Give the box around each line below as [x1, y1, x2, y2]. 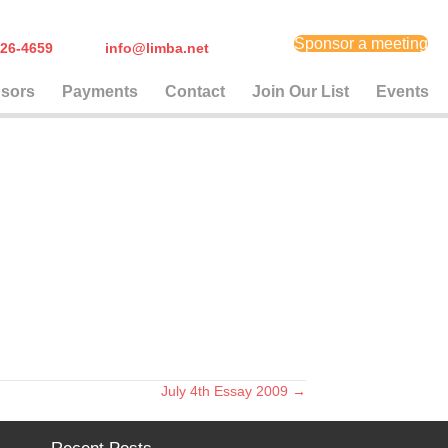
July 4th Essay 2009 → [161, 382, 306, 399]
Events [376, 82, 430, 100]
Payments [62, 82, 139, 100]
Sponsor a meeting [294, 34, 429, 52]
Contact [165, 82, 226, 100]
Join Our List [252, 82, 350, 100]
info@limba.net [104, 39, 209, 56]
